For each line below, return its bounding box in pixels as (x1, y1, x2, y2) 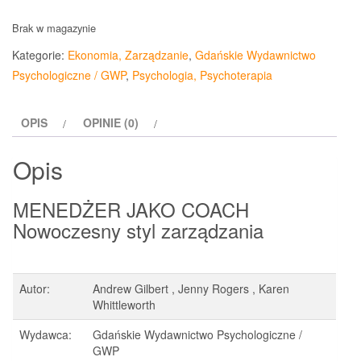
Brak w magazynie (12, 20, 96, 36)
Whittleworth (93, 296, 156, 313)
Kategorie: (12, 47, 68, 64)
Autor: (19, 280, 50, 297)
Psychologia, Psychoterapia (132, 67, 272, 84)
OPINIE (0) (83, 114, 139, 131)
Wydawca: (19, 326, 72, 342)
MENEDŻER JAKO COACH (13, 194, 249, 223)
